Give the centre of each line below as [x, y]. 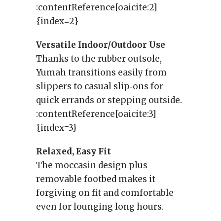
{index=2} [57, 21]
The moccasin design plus [92, 165]
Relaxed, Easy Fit [74, 151]
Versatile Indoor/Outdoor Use [101, 45]
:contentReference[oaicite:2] [97, 7]
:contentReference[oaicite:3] [96, 114]
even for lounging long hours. [100, 207]
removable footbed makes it [96, 179]
